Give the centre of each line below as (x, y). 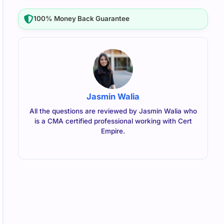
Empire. (113, 131)
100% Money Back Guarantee (82, 19)
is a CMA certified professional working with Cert (113, 121)
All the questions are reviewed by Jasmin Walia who (113, 111)
